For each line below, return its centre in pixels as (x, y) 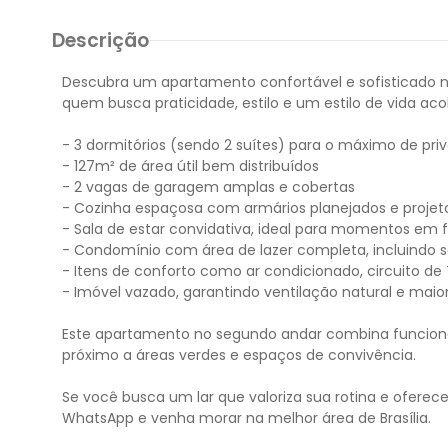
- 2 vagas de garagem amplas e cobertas (208, 187)
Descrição (100, 40)
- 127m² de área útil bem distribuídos (190, 166)
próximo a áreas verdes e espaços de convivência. (239, 355)
